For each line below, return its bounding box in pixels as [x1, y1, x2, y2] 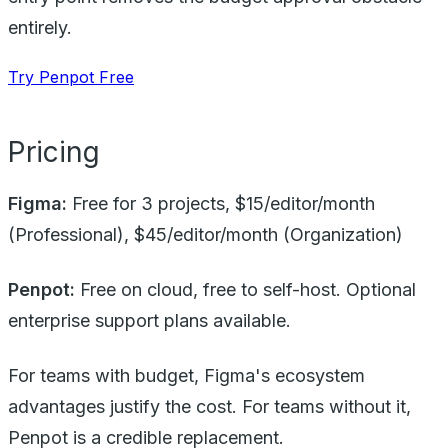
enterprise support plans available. [8, 309, 291, 331]
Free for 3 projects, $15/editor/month [67, 192, 375, 214]
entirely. [8, 16, 72, 38]
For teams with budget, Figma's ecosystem [8, 364, 365, 386]
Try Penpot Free [8, 66, 134, 87]
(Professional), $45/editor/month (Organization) [8, 223, 403, 245]
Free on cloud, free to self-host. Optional [75, 278, 416, 300]
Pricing [8, 134, 100, 169]
